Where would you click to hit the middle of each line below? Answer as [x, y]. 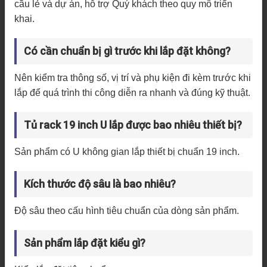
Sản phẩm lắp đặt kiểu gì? [85, 243]
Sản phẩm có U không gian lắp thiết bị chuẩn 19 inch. [127, 151]
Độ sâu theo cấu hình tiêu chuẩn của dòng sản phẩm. [127, 210]
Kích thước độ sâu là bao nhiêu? [100, 184]
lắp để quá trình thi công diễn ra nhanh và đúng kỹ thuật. [132, 92]
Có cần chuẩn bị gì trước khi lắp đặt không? [127, 51]
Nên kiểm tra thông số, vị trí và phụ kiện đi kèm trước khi [133, 77]
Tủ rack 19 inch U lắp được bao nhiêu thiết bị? [133, 125]
